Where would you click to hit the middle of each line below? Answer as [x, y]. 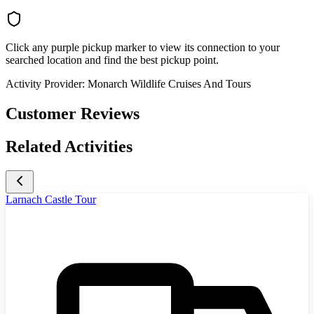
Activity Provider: [45, 84]
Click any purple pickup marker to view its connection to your [143, 48]
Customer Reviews [73, 114]
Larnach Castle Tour [51, 199]
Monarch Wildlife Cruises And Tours [169, 84]
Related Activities [69, 147]
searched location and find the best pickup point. [112, 60]
